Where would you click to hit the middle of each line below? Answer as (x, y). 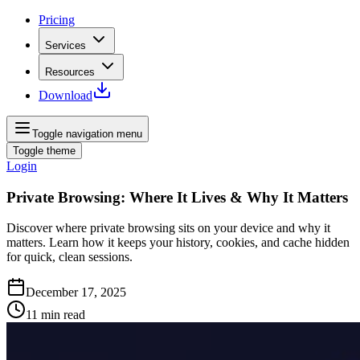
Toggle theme (44, 151)
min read (63, 315)
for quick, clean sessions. (70, 257)
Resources (70, 72)
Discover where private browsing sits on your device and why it (168, 228)
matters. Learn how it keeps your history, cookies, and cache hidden (178, 243)
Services (65, 45)
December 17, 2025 (76, 292)
